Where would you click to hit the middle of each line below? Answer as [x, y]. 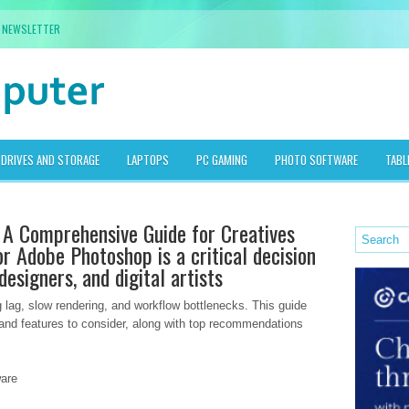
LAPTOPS [148, 160]
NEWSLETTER [31, 29]
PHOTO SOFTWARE [316, 160]
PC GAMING [222, 160]
